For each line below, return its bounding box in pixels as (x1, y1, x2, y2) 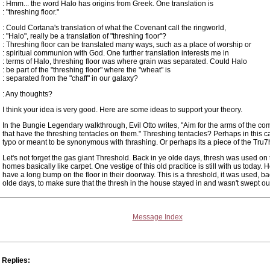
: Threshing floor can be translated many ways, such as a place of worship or (2, 40, 251, 49)
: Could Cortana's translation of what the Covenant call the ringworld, (2, 24, 226, 32)
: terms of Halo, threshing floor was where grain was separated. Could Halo (2, 57, 247, 66)
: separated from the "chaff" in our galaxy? (2, 74, 138, 83)
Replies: (2, 256, 30, 265)
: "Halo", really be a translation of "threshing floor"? (2, 32, 166, 40)
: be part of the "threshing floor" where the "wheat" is (2, 66, 171, 74)
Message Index (132, 213, 183, 221)
